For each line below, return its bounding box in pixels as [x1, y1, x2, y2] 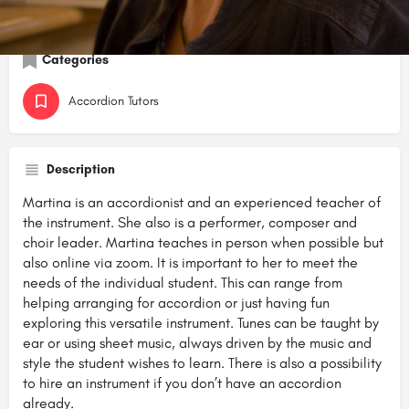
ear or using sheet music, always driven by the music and [23, 333, 372, 351]
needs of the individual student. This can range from [23, 273, 342, 291]
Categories [42, 51, 109, 68]
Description [47, 161, 115, 177]
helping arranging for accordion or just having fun [23, 293, 330, 311]
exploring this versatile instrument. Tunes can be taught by [23, 313, 379, 331]
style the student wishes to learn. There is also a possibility [23, 353, 382, 372]
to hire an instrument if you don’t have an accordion [23, 373, 341, 392]
